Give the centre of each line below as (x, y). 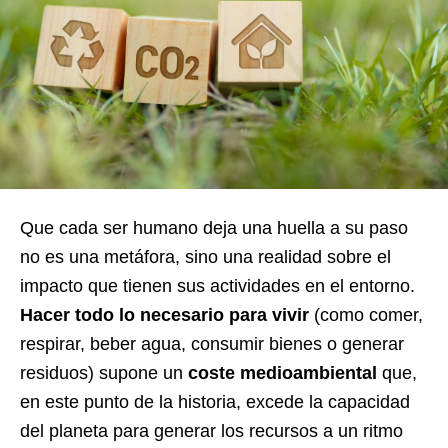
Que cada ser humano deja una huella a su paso (214, 228)
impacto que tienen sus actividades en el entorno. (217, 286)
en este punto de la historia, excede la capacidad (215, 402)
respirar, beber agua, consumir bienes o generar (212, 344)
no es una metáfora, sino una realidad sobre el (205, 257)
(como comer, (366, 315)
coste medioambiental (282, 373)
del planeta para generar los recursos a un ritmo (211, 431)
